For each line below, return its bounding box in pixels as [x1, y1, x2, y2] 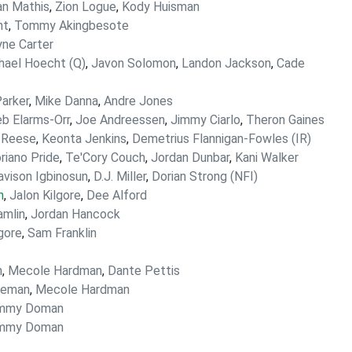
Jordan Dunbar [151, 150, 229, 165]
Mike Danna [35, 93, 98, 108]
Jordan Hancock [31, 207, 120, 222]
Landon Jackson [181, 56, 271, 71]
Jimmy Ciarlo [170, 112, 240, 127]
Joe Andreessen [75, 112, 165, 127]
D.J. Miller [93, 169, 146, 184]
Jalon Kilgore [9, 188, 81, 203]
